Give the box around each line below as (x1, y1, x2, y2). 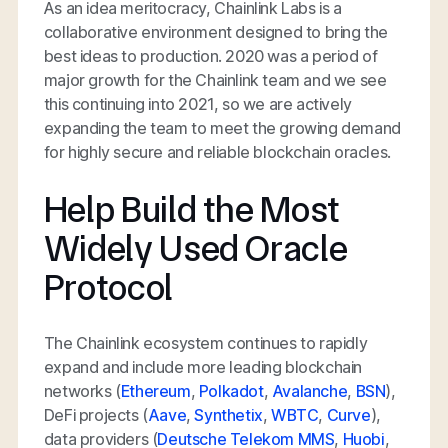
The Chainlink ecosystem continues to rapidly (43, 332, 368, 353)
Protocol (43, 265, 173, 309)
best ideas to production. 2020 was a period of (43, 46, 378, 67)
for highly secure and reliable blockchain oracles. (43, 142, 391, 163)
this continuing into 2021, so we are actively (43, 94, 352, 115)
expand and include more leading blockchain (43, 356, 363, 377)
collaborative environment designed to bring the (43, 22, 389, 43)
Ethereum (120, 380, 191, 401)
